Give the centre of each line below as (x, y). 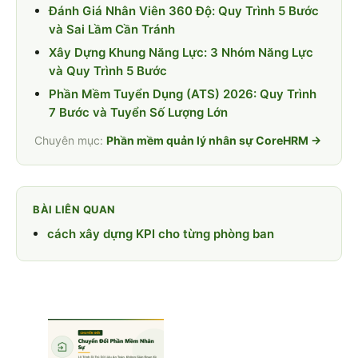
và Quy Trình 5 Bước (108, 70)
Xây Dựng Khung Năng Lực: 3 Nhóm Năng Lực (181, 52)
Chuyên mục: (70, 140)
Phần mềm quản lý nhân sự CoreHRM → (214, 140)
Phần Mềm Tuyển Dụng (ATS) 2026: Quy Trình (183, 93)
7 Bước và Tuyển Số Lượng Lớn (138, 112)
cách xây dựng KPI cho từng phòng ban (161, 233)
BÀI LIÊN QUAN (74, 209)
